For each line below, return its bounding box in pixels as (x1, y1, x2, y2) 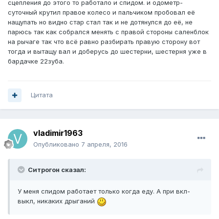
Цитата (31, 91, 53, 99)
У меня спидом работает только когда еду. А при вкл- (18, 187, 190, 196)
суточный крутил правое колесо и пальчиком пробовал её (8, 8, 195, 17)
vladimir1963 (33, 128, 83, 138)
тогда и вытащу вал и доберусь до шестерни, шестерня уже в (8, 47, 207, 56)
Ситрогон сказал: (28, 166, 86, 174)
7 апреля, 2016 (81, 140, 128, 149)
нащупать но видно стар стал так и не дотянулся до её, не (8, 18, 193, 26)
